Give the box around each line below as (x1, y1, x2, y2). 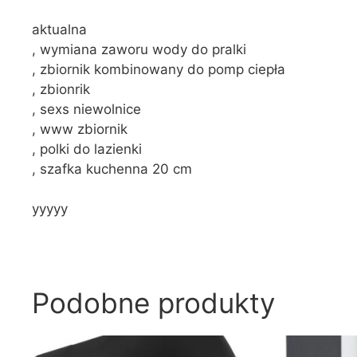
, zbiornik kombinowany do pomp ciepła (32, 61, 285, 77)
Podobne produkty (32, 286, 275, 320)
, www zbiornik (32, 120, 127, 137)
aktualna (32, 21, 87, 37)
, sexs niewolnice (32, 100, 141, 117)
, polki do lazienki (32, 140, 142, 157)
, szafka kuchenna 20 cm (32, 160, 192, 177)
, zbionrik (32, 80, 90, 97)
